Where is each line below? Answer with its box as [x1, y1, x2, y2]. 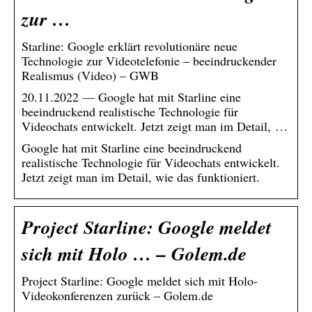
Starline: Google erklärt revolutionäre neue [22, 37, 237, 54]
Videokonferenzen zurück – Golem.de [22, 286, 213, 304]
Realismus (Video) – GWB [22, 66, 159, 84]
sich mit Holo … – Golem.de [22, 240, 247, 267]
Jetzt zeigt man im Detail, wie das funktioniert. [22, 168, 260, 185]
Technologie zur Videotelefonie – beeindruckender [22, 52, 276, 69]
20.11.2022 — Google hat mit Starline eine [22, 88, 241, 105]
